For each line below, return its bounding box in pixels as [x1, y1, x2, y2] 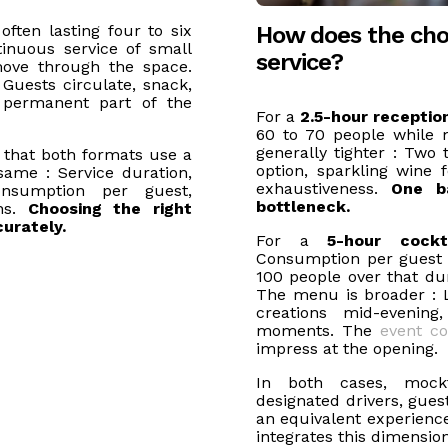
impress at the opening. [256, 339, 438, 358]
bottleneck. [256, 197, 350, 216]
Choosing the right [27, 199, 193, 219]
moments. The [256, 321, 381, 340]
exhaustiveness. [256, 179, 391, 198]
